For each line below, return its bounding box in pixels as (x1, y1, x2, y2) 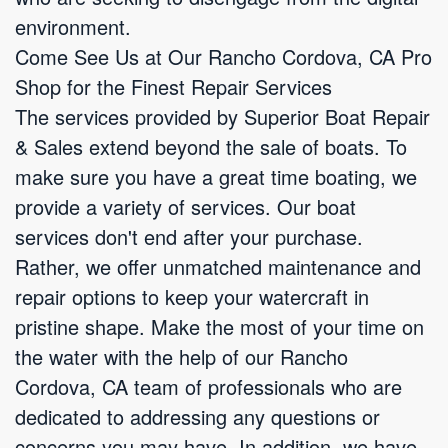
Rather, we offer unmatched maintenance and (15, 252, 421, 281)
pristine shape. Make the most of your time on (15, 312, 424, 341)
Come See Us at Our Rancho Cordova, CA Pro (15, 42, 432, 71)
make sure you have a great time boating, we (15, 162, 417, 191)
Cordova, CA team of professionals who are (15, 372, 402, 401)
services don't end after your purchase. (15, 222, 363, 251)
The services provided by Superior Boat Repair (15, 102, 430, 131)
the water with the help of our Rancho (15, 342, 348, 371)
